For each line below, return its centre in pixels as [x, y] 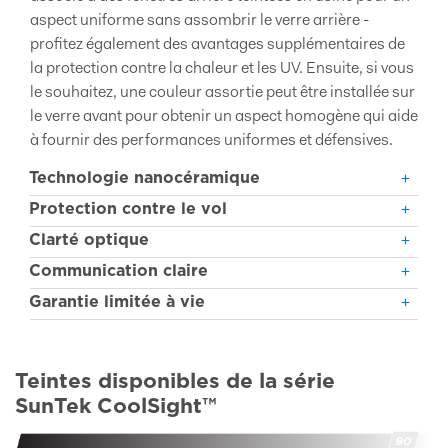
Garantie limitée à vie [117, 301]
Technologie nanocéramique [144, 177]
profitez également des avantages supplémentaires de [217, 45]
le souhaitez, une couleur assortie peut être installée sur [222, 93]
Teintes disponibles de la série [175, 380]
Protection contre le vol [128, 208]
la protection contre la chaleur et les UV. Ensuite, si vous [222, 69]
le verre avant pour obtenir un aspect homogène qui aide [224, 117]
